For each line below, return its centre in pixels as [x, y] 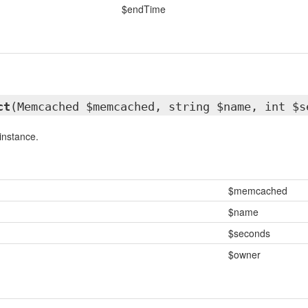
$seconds [249, 233]
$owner [244, 254]
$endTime [143, 9]
